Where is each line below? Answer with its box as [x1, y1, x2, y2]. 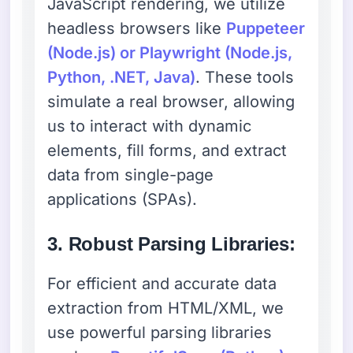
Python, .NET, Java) [47, 67, 196, 87]
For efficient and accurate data [47, 273, 277, 293]
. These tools [195, 67, 295, 87]
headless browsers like [47, 18, 227, 38]
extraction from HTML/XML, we [47, 298, 284, 318]
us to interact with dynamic [47, 116, 252, 136]
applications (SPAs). [47, 189, 198, 209]
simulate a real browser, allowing [47, 91, 295, 111]
